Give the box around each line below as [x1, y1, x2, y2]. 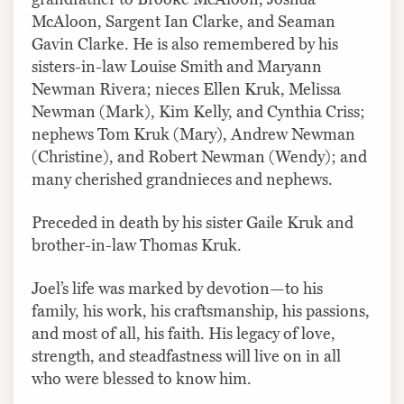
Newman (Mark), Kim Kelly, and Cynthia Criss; [32, 101, 365, 122]
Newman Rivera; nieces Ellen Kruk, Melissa [32, 78, 341, 99]
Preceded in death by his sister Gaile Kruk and [32, 212, 353, 233]
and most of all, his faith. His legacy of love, [32, 323, 335, 344]
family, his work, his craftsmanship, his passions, [32, 300, 370, 321]
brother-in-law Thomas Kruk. [32, 234, 242, 255]
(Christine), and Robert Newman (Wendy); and [32, 146, 367, 167]
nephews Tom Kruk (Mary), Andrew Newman [32, 124, 355, 144]
